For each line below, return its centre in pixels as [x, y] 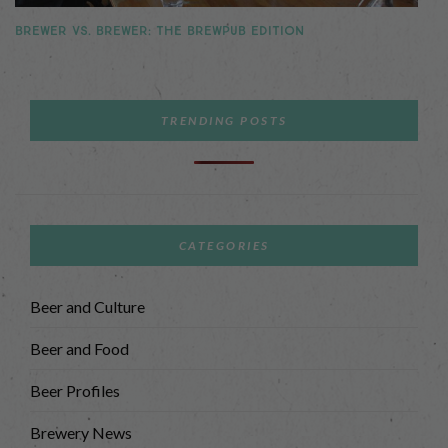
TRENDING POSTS [224, 121]
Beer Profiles [75, 391]
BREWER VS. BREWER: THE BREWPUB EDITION [159, 31]
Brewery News [81, 433]
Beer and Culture [87, 307]
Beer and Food [79, 349]
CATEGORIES [224, 246]
